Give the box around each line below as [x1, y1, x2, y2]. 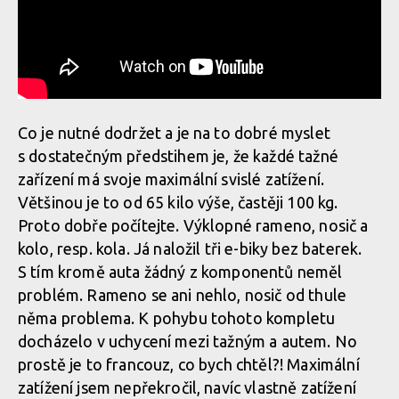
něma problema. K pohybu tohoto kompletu [18, 308, 336, 327]
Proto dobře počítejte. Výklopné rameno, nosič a [18, 216, 369, 234]
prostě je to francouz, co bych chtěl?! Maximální [18, 354, 360, 373]
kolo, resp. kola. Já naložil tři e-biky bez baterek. [18, 239, 362, 257]
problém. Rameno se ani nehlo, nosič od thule [18, 285, 347, 304]
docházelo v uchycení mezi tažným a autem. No [18, 331, 358, 350]
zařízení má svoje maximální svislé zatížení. [18, 169, 325, 188]
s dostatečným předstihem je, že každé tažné [18, 146, 338, 165]
